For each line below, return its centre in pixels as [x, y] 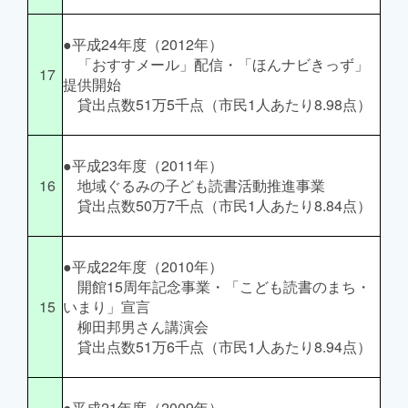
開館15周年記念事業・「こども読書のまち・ [217, 286]
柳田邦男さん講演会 [136, 326]
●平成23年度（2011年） [143, 165]
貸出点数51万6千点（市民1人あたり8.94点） [217, 347]
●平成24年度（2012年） [143, 44]
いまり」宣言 [107, 306]
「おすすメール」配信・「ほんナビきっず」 [216, 64]
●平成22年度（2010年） [143, 266]
